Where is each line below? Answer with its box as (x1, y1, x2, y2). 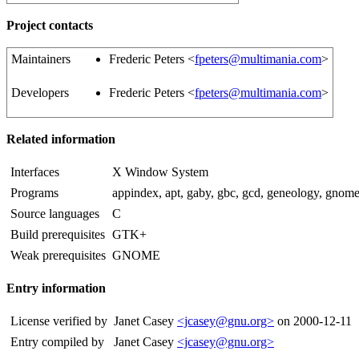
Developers (11, 86, 69, 100)
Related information (6, 132, 115, 147)
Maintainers (11, 52, 71, 67)
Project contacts (6, 18, 93, 33)
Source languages (10, 207, 99, 221)
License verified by (10, 314, 107, 329)
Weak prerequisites (10, 248, 106, 263)
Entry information (6, 281, 106, 296)
